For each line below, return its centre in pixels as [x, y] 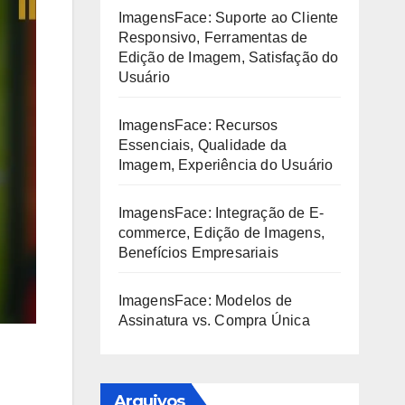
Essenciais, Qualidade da [202, 145]
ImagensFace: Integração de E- [221, 213]
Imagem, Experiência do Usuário [226, 165]
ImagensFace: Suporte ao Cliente [228, 18]
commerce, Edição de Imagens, [221, 233]
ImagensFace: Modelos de [205, 301]
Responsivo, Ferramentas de [213, 38]
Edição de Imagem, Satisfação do [228, 57]
